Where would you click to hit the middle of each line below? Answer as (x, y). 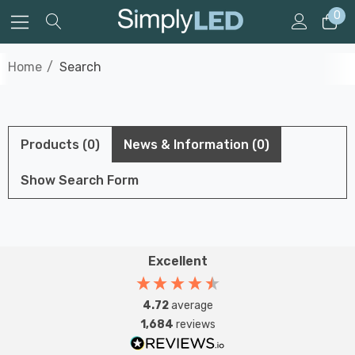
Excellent (177, 261)
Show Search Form (80, 180)
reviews (195, 324)
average (192, 305)
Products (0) (60, 145)
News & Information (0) (197, 145)
